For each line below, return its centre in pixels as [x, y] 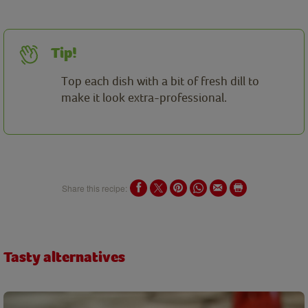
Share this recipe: [94, 188]
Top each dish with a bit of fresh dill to [160, 81]
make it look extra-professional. [144, 98]
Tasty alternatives [64, 257]
